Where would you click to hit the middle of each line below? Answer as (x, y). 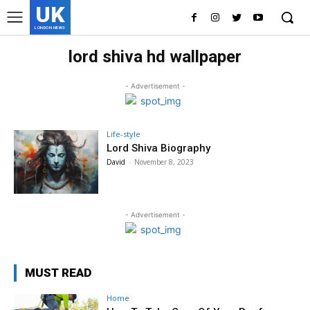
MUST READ (58, 272)
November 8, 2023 (164, 162)
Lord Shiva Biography (159, 148)
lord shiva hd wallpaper (155, 57)
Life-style (124, 134)
